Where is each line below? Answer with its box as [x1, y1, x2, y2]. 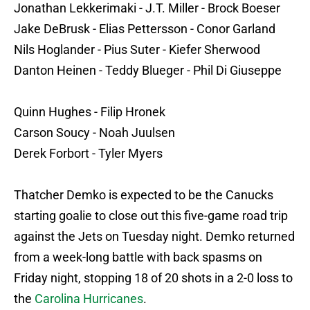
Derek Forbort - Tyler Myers [14, 146, 163, 161]
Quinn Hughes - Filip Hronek [14, 104, 165, 120]
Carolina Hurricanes [35, 291, 143, 307]
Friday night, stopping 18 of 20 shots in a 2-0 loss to [14, 271, 293, 286]
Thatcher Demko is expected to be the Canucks [14, 188, 273, 203]
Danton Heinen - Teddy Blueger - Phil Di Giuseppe [14, 63, 282, 78]
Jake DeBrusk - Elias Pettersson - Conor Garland [14, 21, 275, 37]
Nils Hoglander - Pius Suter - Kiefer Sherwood [14, 42, 260, 57]
